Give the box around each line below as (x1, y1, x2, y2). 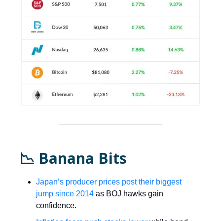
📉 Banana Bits (20, 147, 127, 168)
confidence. (36, 201, 76, 210)
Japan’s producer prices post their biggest (36, 177, 182, 186)
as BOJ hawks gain (94, 189, 163, 198)
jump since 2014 (36, 189, 94, 198)
